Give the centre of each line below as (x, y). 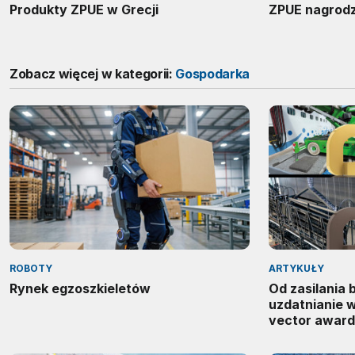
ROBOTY (31, 269)
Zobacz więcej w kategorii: (93, 74)
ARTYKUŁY (296, 269)
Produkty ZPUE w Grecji (84, 10)
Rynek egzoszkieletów (80, 289)
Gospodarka (213, 74)
